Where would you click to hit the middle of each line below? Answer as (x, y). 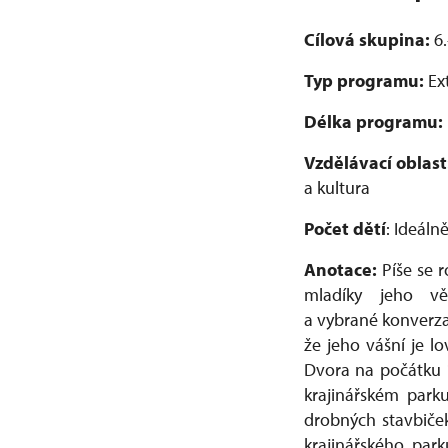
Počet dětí (345, 228)
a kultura (337, 187)
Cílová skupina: (367, 39)
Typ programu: (366, 80)
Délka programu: (373, 121)
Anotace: (340, 269)
